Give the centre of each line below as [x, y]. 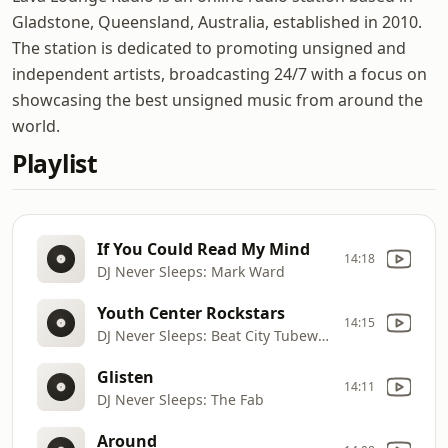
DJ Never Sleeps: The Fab [180, 399]
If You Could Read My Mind [203, 248]
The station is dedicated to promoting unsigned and [209, 48]
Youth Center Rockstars [191, 312]
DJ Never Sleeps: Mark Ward [191, 271]
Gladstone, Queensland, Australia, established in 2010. [217, 22]
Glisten [125, 376]
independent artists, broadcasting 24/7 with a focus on [219, 74]
